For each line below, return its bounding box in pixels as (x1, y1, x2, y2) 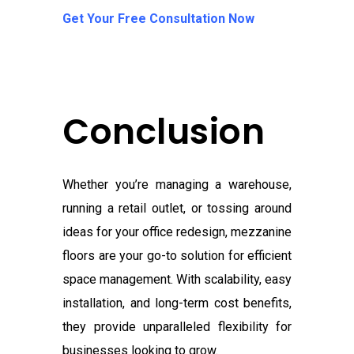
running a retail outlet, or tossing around (62, 201, 292, 217)
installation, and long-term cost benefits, (62, 296, 292, 311)
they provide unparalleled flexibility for (62, 319, 292, 335)
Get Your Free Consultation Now (62, 11, 254, 27)
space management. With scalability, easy (62, 272, 292, 288)
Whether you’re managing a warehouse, (62, 177, 292, 193)
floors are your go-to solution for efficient (62, 248, 292, 264)
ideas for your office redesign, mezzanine (62, 224, 292, 240)
